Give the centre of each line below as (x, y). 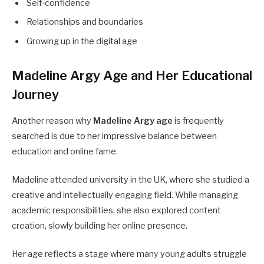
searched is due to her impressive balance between (114, 136)
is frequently (198, 121)
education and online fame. (65, 152)
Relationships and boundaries (85, 22)
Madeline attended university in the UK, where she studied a (131, 180)
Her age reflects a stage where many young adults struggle (129, 254)
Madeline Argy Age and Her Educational (132, 75)
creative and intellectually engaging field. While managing (125, 195)
